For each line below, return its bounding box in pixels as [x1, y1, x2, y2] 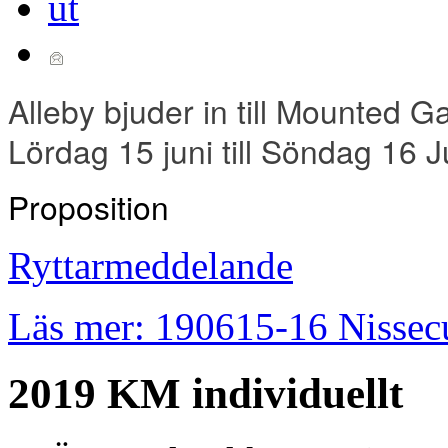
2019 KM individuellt [8, 370, 403, 418]
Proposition [8, 184, 169, 230]
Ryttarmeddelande [8, 244, 293, 288]
